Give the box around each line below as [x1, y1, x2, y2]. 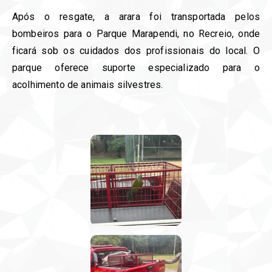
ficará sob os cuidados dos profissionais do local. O [12, 45, 260, 57]
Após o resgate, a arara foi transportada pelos [12, 11, 260, 23]
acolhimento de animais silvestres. [12, 79, 163, 91]
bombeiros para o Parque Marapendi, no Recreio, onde [12, 28, 260, 40]
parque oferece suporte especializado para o [12, 62, 260, 74]
